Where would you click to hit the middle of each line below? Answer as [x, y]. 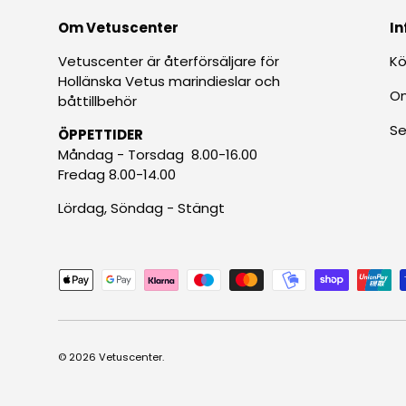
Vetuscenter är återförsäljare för [169, 62]
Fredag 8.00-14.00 [117, 175]
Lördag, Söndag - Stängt [141, 208]
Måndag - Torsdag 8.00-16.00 [158, 155]
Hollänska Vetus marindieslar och [169, 82]
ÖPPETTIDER [101, 135]
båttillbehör [97, 101]
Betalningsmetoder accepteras [164, 278]
